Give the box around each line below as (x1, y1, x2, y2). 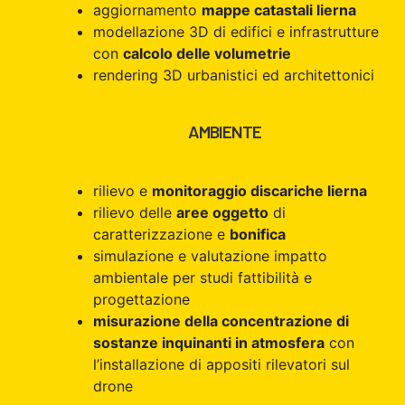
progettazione (93, 289, 190, 308)
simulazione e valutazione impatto (93, 246, 327, 265)
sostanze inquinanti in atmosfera (93, 333, 325, 352)
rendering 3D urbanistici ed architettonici (93, 65, 374, 84)
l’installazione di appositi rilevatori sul (93, 354, 350, 373)
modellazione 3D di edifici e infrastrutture (93, 22, 379, 41)
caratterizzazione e (93, 224, 230, 243)
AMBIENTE (187, 120, 261, 142)
